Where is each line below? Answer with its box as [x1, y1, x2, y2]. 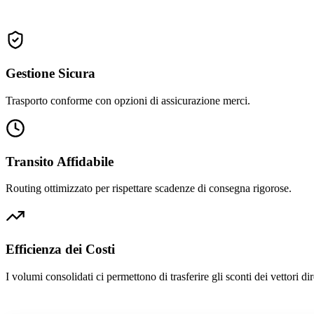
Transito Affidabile [6, 153, 114, 169]
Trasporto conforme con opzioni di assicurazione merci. [6, 94, 250, 107]
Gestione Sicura [6, 66, 95, 81]
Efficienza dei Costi [6, 242, 115, 257]
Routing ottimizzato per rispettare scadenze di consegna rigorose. [6, 182, 292, 195]
